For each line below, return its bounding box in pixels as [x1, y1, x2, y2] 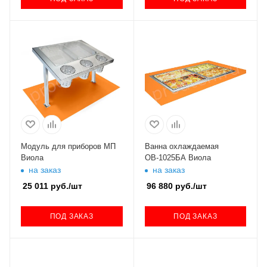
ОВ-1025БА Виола [144, 153, 211, 162]
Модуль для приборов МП [21, 141, 116, 151]
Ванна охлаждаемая [144, 141, 219, 151]
